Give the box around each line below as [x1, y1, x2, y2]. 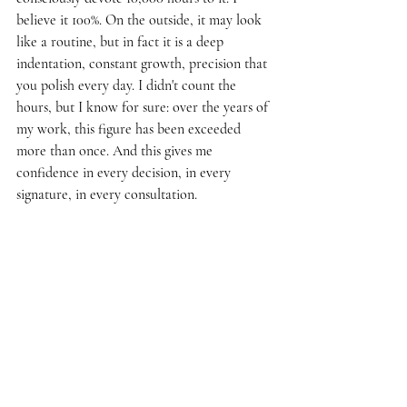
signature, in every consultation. [16, 185, 197, 204]
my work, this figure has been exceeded [16, 120, 244, 139]
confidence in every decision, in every [16, 164, 234, 183]
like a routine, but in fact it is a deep [16, 33, 227, 52]
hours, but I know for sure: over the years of [16, 98, 272, 117]
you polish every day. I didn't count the [16, 76, 240, 95]
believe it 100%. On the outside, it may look [16, 11, 265, 30]
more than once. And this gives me [16, 142, 216, 161]
